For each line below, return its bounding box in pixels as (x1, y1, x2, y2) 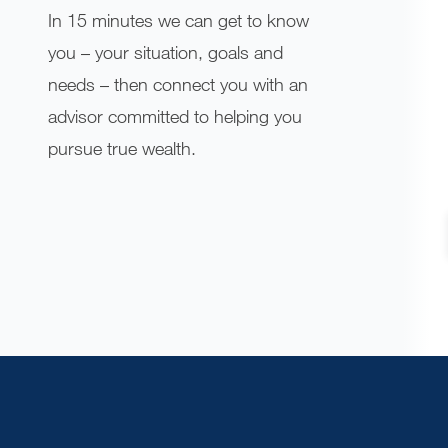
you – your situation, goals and (48, 41, 283, 63)
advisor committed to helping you (48, 105, 302, 127)
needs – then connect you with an (48, 73, 308, 95)
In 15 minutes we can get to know (48, 9, 309, 31)
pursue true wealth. (48, 137, 196, 159)
